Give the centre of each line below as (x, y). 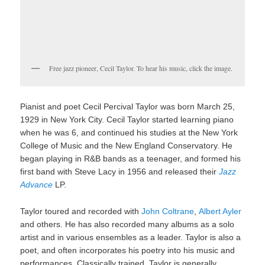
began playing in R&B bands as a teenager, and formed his (131, 158)
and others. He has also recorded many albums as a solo (127, 224)
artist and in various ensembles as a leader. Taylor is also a (131, 237)
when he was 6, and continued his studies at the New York (129, 132)
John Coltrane (168, 211)
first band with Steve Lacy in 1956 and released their (120, 171)
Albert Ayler (220, 211)
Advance (37, 184)
